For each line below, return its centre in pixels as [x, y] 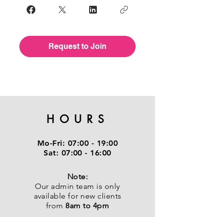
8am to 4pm [86, 206]
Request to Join [77, 46]
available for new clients [77, 196]
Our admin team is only [77, 186]
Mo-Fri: [51, 143]
